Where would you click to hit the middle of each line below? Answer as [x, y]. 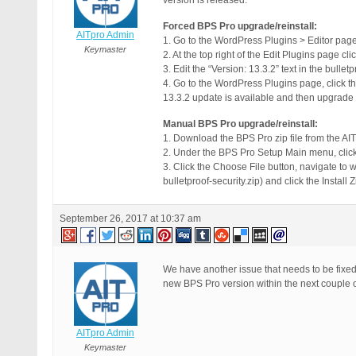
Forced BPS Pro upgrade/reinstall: [240, 26]
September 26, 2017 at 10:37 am [130, 219]
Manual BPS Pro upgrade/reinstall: [240, 124]
